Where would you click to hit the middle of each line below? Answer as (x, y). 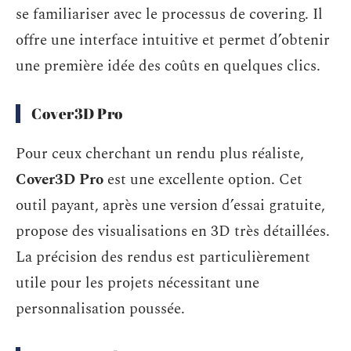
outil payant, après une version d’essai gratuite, (170, 205)
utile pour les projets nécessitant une (138, 283)
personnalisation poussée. (100, 309)
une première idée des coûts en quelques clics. (168, 66)
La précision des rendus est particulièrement (163, 257)
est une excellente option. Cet (203, 179)
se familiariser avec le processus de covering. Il (169, 14)
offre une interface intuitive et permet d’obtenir (173, 40)
